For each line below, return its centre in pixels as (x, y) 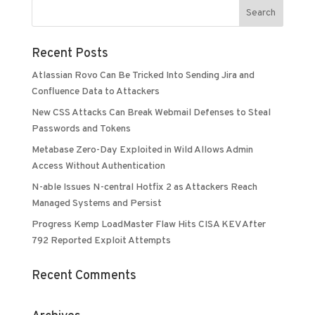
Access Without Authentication (98, 167)
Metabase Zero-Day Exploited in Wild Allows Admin (142, 150)
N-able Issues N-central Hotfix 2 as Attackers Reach (144, 188)
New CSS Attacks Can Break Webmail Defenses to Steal (151, 113)
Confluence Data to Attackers (95, 92)
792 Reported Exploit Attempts (101, 241)
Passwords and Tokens (81, 129)
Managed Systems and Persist (96, 204)
